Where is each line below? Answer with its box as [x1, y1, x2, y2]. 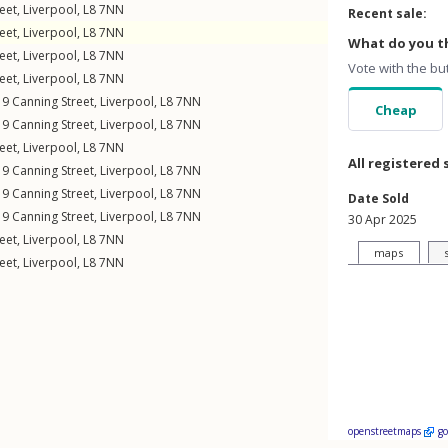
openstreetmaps [348, 424, 424, 438]
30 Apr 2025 [348, 211, 417, 228]
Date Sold [348, 190, 409, 207]
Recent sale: [348, 5, 427, 22]
